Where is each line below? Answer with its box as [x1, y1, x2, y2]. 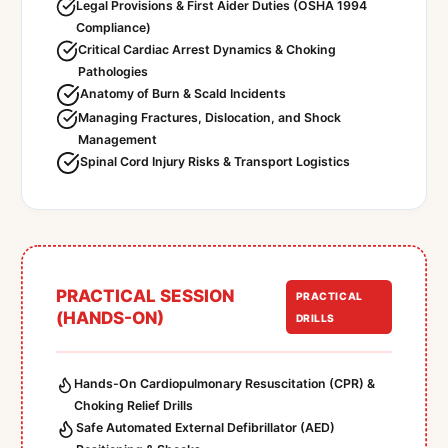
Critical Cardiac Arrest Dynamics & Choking [78, 42, 337, 58]
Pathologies [78, 64, 149, 80]
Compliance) [76, 20, 152, 36]
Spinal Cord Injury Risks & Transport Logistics [79, 154, 350, 170]
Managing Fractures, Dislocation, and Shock [77, 110, 341, 126]
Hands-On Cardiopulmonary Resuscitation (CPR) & [74, 376, 376, 392]
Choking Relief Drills [74, 398, 194, 414]
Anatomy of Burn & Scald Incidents [79, 86, 286, 102]
